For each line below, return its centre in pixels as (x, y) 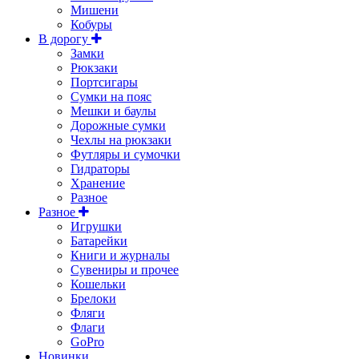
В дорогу (65, 39)
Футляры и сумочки (125, 155)
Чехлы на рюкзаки (121, 140)
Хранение (98, 184)
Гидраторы (100, 169)
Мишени (95, 10)
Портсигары (104, 83)
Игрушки (96, 227)
